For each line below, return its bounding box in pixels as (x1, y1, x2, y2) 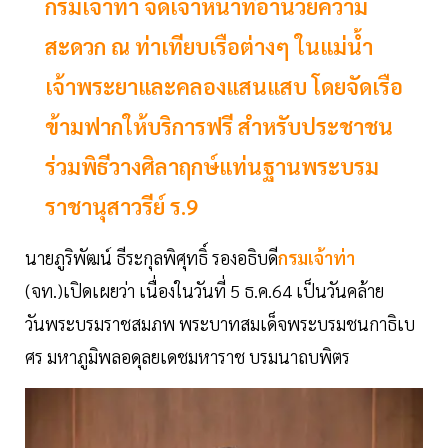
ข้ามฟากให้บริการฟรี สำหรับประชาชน (45, 112, 393, 141)
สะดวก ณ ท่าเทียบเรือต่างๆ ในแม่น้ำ (45, 32, 373, 61)
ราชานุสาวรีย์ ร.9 (45, 192, 198, 221)
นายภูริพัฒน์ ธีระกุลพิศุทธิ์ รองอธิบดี (25, 246, 278, 270)
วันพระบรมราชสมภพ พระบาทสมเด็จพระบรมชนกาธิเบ (25, 312, 415, 336)
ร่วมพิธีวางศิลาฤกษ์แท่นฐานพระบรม (45, 152, 379, 181)
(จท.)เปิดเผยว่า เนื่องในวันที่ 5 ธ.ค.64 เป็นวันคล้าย (25, 279, 384, 303)
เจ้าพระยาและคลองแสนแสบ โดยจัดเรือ (45, 72, 403, 101)
